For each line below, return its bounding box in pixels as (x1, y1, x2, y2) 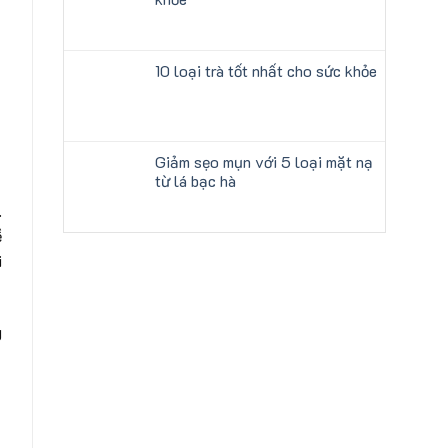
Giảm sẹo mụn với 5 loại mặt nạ (155, 151, 373, 172)
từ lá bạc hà (155, 170, 236, 191)
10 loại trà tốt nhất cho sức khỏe (155, 60, 377, 81)
